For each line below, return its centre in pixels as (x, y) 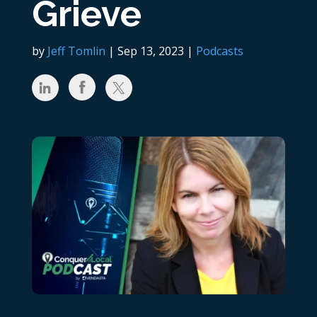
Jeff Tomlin (76, 51)
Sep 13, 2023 (150, 51)
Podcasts (219, 51)
